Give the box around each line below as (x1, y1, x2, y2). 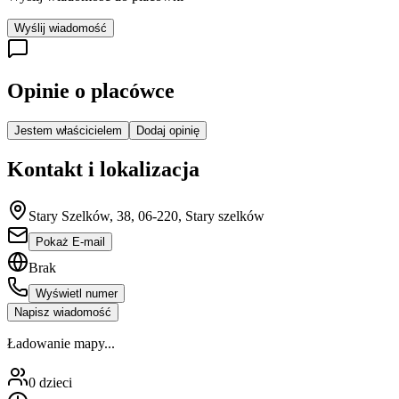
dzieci (39, 375, 72, 391)
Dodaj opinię (136, 124, 199, 138)
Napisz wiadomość (14, 305, 111, 320)
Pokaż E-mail (36, 235, 105, 249)
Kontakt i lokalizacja (7, 158, 199, 182)
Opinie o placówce (7, 79, 175, 103)
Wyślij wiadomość (14, 20, 107, 35)
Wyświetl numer (36, 287, 118, 301)
